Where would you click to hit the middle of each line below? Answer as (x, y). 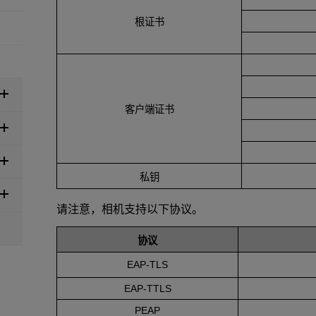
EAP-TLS (147, 265)
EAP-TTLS (147, 289)
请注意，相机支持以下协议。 (130, 209)
